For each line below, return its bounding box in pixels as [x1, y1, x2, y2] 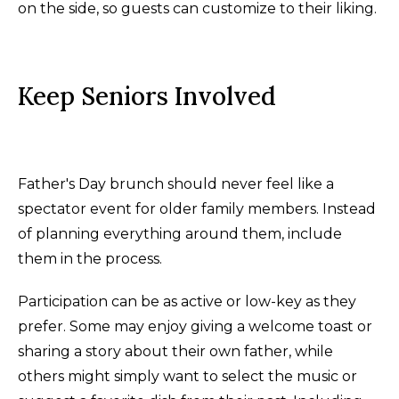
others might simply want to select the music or [18, 367, 357, 385]
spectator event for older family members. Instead [18, 199, 376, 217]
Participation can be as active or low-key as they [18, 292, 356, 310]
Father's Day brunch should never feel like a [18, 175, 334, 192]
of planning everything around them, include [18, 224, 342, 242]
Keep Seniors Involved [18, 79, 276, 112]
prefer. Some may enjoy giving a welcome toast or [18, 317, 372, 335]
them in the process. [18, 249, 162, 267]
